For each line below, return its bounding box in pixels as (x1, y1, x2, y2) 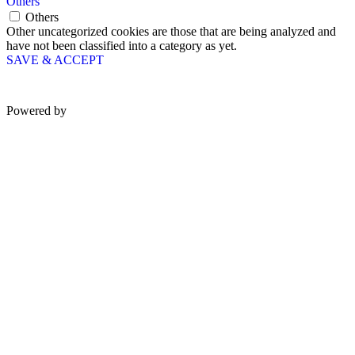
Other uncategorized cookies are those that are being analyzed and (6, 25, 336, 39)
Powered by (6, 104, 70, 118)
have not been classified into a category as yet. (6, 39, 237, 53)
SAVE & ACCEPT (6, 53, 104, 67)
